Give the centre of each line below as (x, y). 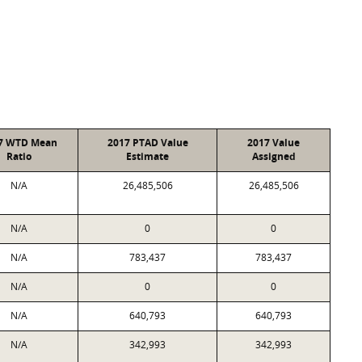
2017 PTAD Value (147, 143)
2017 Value (274, 143)
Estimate (147, 156)
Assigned (274, 156)
